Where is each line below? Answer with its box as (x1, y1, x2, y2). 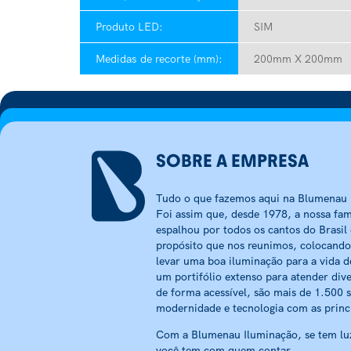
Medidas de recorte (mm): (96, 52, 223, 66)
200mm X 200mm (254, 52, 342, 66)
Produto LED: (96, 20, 163, 34)
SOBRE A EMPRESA (156, 150, 309, 172)
